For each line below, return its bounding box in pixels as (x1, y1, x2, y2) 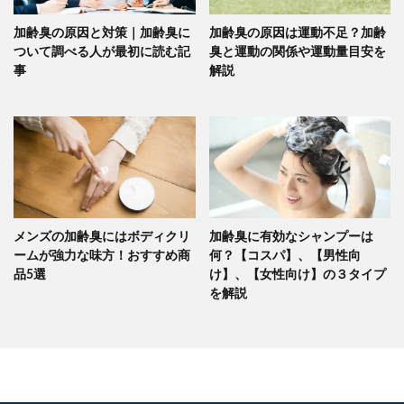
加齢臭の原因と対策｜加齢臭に (14, 25, 190, 40)
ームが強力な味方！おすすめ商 (14, 249, 190, 263)
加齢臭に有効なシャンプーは (208, 230, 373, 244)
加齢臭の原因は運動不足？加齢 (208, 25, 386, 40)
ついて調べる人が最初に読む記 (14, 44, 190, 59)
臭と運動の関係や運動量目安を (208, 44, 386, 59)
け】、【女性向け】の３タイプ (208, 268, 386, 282)
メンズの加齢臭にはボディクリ (14, 230, 190, 244)
